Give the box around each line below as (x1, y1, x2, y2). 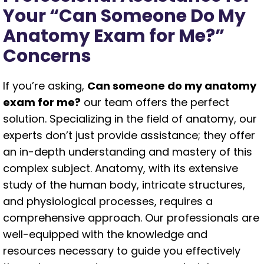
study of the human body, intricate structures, (3, 177, 245, 192)
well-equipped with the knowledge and (3, 227, 207, 242)
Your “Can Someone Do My (3, 4, 246, 28)
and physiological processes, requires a (3, 194, 213, 209)
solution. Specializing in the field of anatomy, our (3, 111, 257, 126)
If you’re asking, (3, 78, 87, 93)
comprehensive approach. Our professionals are (3, 210, 259, 225)
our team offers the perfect (81, 95, 229, 110)
